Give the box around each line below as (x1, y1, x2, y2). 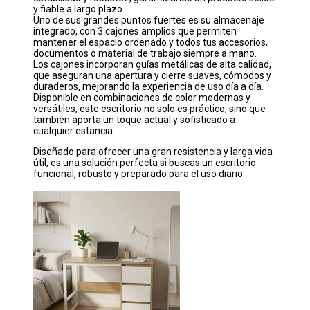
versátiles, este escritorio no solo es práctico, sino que (33, 103, 266, 115)
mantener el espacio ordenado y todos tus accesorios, (33, 37, 268, 48)
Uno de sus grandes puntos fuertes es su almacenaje (33, 15, 264, 26)
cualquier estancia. (33, 125, 115, 137)
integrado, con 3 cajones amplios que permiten (33, 26, 237, 37)
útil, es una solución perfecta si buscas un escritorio (33, 157, 256, 169)
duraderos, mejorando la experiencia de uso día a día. (33, 81, 264, 93)
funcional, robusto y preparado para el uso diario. (33, 168, 245, 180)
